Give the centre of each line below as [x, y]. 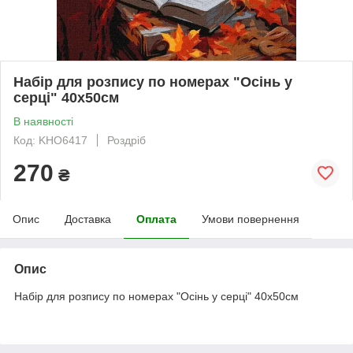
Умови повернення [251, 219]
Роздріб [126, 140]
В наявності [43, 121]
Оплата [156, 219]
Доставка [88, 219]
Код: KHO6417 [50, 140]
